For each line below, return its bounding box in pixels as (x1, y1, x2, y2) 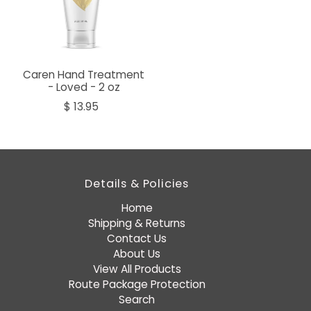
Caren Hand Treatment (23, 67, 145, 82)
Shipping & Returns (88, 215, 186, 230)
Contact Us (107, 230, 167, 246)
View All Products (92, 261, 181, 276)
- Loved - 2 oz (47, 79, 120, 94)
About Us (113, 246, 161, 261)
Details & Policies (85, 175, 190, 192)
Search (119, 292, 155, 307)
